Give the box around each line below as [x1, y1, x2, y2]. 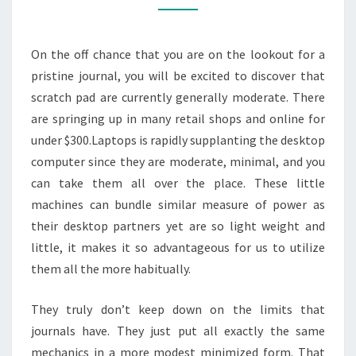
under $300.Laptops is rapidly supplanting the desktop [31, 132, 325, 148]
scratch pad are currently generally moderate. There [31, 89, 325, 105]
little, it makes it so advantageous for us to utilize [31, 239, 325, 255]
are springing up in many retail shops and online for [31, 110, 325, 126]
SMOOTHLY [177, 9, 251, 25]
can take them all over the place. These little [31, 175, 325, 191]
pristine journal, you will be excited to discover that [31, 68, 325, 83]
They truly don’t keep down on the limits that [31, 301, 325, 317]
